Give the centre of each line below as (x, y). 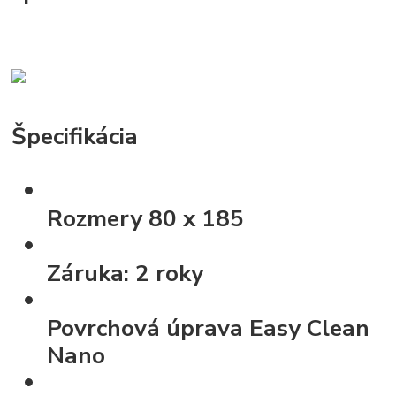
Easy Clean (310, 328)
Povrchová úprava (148, 328)
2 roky (170, 274)
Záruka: (91, 274)
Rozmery (98, 219)
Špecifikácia (75, 137)
